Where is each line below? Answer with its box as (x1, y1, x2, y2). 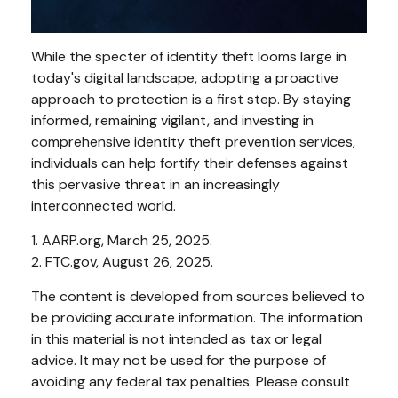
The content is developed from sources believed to (31, 286, 365, 306)
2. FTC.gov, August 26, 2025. (31, 251, 213, 271)
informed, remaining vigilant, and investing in (31, 110, 314, 130)
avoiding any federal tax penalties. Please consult (31, 371, 350, 391)
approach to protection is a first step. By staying (31, 89, 351, 108)
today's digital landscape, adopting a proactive (31, 68, 338, 87)
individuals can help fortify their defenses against (31, 153, 348, 172)
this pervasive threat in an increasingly (31, 174, 280, 194)
